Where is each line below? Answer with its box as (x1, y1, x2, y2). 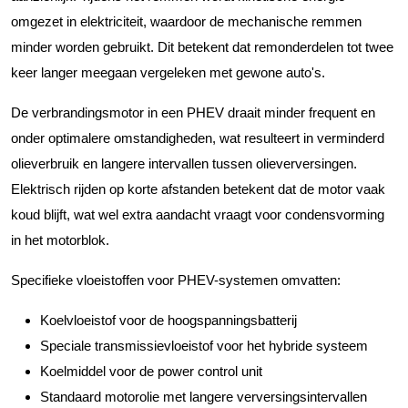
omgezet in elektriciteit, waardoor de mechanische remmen (11, 13, 362, 29)
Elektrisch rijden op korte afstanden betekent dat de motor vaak (11, 180, 385, 197)
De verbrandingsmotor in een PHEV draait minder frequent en (11, 104, 375, 120)
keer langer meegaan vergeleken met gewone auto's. (11, 64, 325, 80)
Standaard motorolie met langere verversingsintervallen (40, 388, 367, 404)
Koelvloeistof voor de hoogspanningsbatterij (40, 311, 297, 328)
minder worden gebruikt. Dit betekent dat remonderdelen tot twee (11, 38, 393, 55)
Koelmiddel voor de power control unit (40, 362, 262, 379)
